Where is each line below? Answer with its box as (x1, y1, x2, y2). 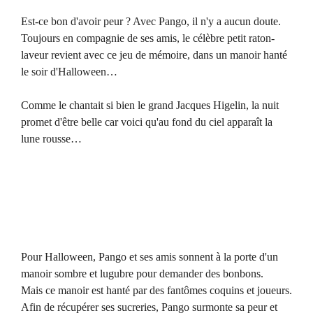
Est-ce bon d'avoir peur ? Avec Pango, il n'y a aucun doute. (21, 15, 281, 28)
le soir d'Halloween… (21, 66, 117, 78)
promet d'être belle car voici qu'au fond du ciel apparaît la (21, 116, 272, 129)
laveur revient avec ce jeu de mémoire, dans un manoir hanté (21, 49, 287, 61)
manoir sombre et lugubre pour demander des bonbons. (21, 268, 263, 280)
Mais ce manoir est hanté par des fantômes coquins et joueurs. (21, 284, 292, 297)
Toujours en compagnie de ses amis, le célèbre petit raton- (21, 32, 275, 45)
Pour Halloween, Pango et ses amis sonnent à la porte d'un (21, 251, 278, 263)
